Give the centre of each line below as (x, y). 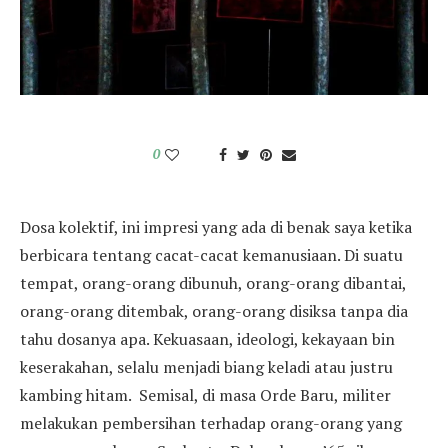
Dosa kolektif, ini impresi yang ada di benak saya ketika (216, 226)
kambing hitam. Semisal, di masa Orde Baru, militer (205, 394)
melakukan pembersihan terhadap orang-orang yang (211, 422)
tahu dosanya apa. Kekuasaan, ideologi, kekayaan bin (207, 338)
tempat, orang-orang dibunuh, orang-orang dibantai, (213, 282)
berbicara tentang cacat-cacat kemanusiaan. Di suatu (211, 254)
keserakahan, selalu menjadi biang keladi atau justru (206, 366)
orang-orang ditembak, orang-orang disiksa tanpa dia (214, 310)
